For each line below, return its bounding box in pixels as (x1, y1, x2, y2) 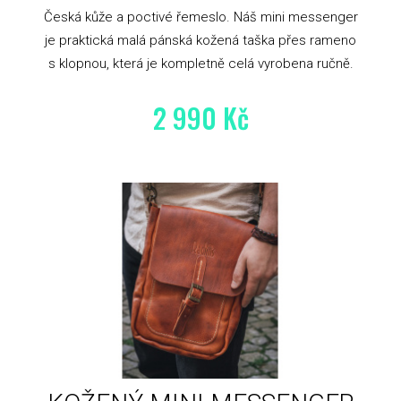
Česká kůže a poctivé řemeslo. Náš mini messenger (43, 9, 358, 26)
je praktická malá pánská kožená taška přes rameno (45, 32, 356, 49)
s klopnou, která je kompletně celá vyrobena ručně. (47, 55, 354, 73)
